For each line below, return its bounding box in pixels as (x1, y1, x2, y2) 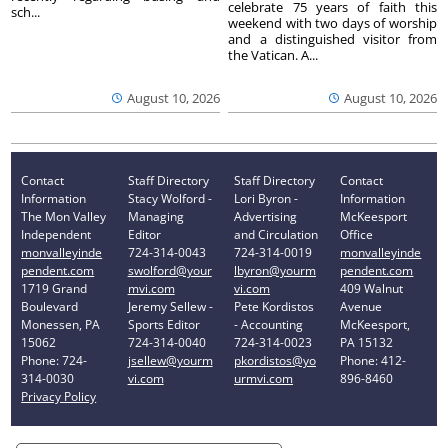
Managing (127, 207, 184, 225)
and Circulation (234, 225, 318, 243)
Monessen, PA (21, 315, 101, 333)
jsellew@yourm (127, 351, 213, 369)
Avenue (340, 297, 383, 315)
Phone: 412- (340, 351, 407, 369)
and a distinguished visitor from (228, 30, 437, 49)
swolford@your (127, 261, 212, 279)
